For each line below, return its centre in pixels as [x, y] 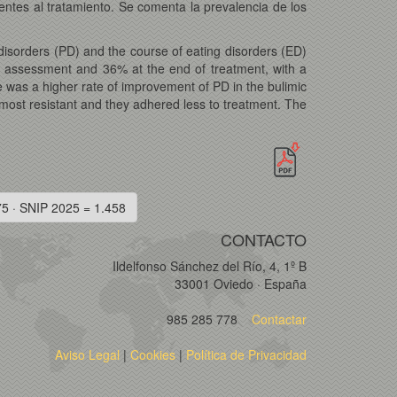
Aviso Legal [87, 354]
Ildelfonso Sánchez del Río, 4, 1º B [210, 265]
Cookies [153, 354]
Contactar [277, 319]
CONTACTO [264, 239]
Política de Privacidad [246, 354]
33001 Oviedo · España [241, 283]
